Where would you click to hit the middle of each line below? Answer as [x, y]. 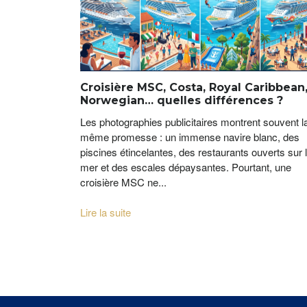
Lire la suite [106, 212]
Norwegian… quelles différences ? [182, 101]
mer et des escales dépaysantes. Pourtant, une [186, 167]
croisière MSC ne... [123, 182]
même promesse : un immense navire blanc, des [190, 137]
